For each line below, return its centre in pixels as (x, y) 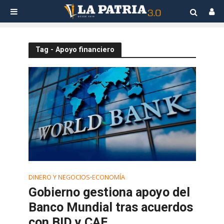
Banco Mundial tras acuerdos (110, 207)
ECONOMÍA (108, 177)
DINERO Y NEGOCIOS (59, 177)
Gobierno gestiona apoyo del (109, 192)
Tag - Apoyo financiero (75, 49)
